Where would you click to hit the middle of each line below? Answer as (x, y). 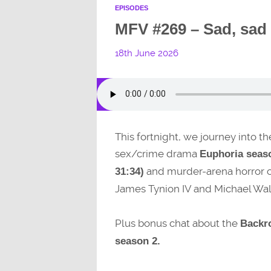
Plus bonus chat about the (177, 224)
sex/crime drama (157, 154)
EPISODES (131, 8)
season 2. (137, 241)
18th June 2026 (146, 53)
